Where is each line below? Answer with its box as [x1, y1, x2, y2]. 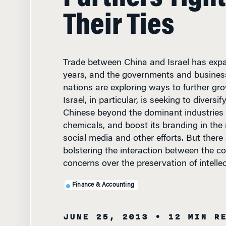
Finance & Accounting [72, 173, 134, 180]
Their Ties [63, 3, 174, 33]
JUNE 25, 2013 [63, 202, 148, 215]
